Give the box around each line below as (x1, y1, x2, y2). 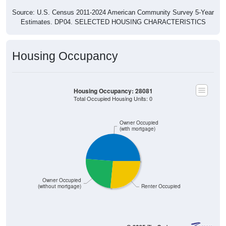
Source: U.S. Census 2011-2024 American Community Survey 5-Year (12, 8, 214, 16)
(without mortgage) (38, 183, 82, 190)
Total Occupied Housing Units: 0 (74, 94, 152, 102)
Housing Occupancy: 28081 (73, 86, 153, 95)
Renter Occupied (141, 183, 181, 190)
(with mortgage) (119, 125, 155, 132)
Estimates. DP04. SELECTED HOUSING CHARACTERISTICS (20, 18, 206, 26)
